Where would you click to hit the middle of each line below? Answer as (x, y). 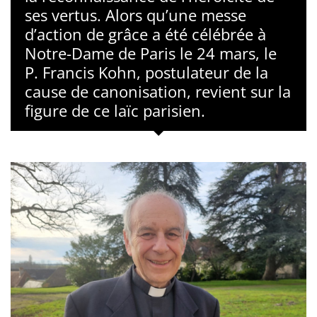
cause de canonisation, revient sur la (158, 91)
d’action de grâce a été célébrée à (145, 34)
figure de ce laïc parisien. (115, 110)
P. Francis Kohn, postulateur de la (146, 72)
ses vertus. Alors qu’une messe (136, 15)
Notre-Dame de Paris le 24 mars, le (151, 53)
